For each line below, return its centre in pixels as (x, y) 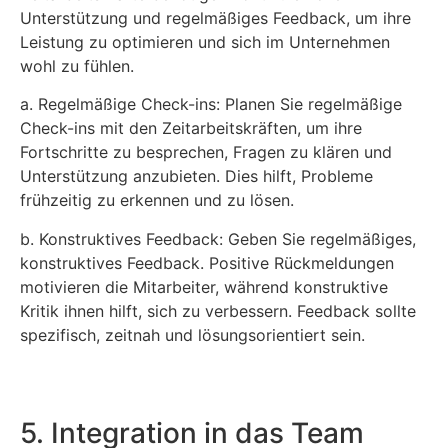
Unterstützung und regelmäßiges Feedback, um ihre (215, 17)
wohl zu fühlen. (77, 65)
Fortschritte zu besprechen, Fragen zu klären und (206, 152)
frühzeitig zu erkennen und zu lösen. (157, 200)
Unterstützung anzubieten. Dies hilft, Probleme (196, 176)
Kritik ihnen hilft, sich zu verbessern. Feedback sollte (218, 310)
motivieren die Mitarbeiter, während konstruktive (204, 286)
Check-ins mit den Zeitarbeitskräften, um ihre (191, 128)
